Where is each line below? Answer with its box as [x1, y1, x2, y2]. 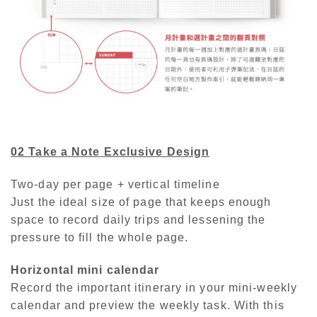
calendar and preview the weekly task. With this [11, 299, 284, 311]
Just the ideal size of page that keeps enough [11, 196, 272, 209]
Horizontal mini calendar [11, 263, 160, 276]
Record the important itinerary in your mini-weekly [11, 281, 298, 294]
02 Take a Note [11, 146, 100, 158]
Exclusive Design [100, 146, 210, 158]
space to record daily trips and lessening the [11, 214, 266, 226]
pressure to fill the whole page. [11, 231, 189, 244]
